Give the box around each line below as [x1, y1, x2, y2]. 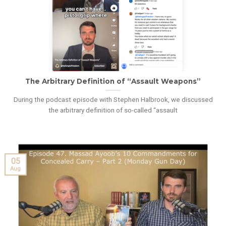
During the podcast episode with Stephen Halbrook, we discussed [13, 95, 213, 103]
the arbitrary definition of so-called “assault [48, 105, 178, 114]
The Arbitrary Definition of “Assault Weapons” [25, 77, 201, 85]
